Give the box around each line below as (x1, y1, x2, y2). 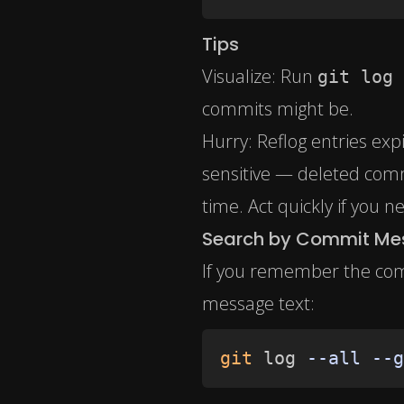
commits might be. (202, 96, 353, 122)
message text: (202, 291, 315, 317)
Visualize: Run (202, 64, 317, 89)
